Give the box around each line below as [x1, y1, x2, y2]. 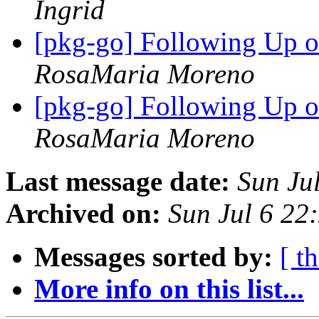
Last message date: [6, 166, 230, 197]
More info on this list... [34, 273, 304, 305]
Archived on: [6, 198, 161, 229]
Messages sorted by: [34, 241, 273, 273]
